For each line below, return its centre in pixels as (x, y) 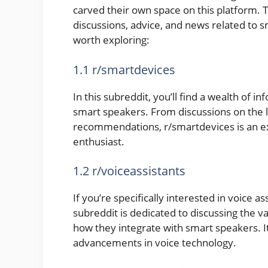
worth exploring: (111, 40)
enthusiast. (99, 141)
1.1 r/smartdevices (124, 69)
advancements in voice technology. (155, 243)
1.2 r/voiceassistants (129, 171)
